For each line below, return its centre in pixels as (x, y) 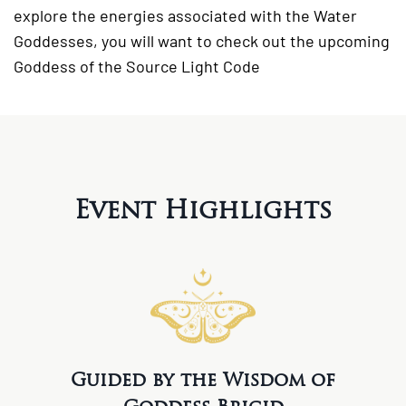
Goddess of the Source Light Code (137, 67)
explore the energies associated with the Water (185, 16)
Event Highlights (203, 210)
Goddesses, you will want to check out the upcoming (202, 41)
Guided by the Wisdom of (203, 380)
